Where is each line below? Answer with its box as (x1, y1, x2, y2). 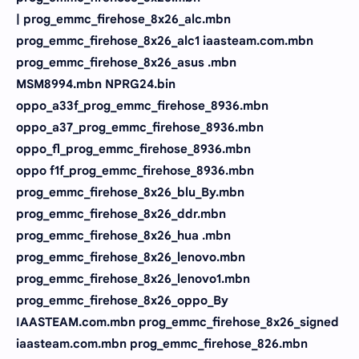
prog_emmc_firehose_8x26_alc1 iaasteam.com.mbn (16, 33, 313, 48)
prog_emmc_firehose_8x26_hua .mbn (16, 228, 231, 243)
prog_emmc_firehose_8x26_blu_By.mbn (16, 184, 244, 200)
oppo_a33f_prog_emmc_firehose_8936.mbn (16, 98, 268, 113)
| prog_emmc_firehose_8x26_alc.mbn (16, 11, 231, 26)
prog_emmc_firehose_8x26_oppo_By (16, 292, 228, 308)
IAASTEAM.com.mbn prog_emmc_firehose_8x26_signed (16, 314, 339, 329)
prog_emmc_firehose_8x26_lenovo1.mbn (16, 271, 250, 286)
